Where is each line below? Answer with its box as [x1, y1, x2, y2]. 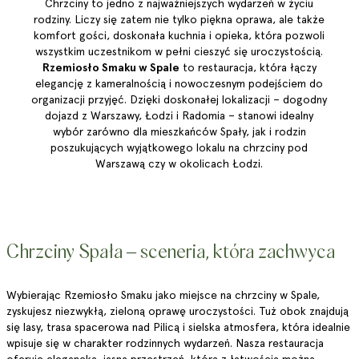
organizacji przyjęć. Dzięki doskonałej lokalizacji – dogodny [31, 93, 328, 106]
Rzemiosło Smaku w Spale [42, 61, 179, 74]
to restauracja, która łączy [179, 61, 317, 74]
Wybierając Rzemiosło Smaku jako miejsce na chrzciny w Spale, [6, 288, 320, 301]
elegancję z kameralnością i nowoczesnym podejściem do [35, 77, 324, 90]
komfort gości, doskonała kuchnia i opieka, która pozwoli [34, 29, 325, 42]
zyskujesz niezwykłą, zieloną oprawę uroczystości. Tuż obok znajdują [6, 305, 349, 317]
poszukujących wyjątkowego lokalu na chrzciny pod [50, 141, 309, 154]
